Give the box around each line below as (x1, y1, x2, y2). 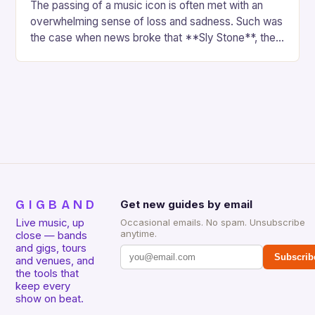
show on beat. (15, 292, 84, 306)
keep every (15, 280, 71, 293)
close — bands (15, 229, 88, 243)
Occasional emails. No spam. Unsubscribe (120, 217, 306, 229)
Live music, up (15, 217, 85, 230)
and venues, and (15, 255, 95, 268)
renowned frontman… (30, 47, 134, 61)
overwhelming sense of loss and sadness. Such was (30, 15, 283, 29)
